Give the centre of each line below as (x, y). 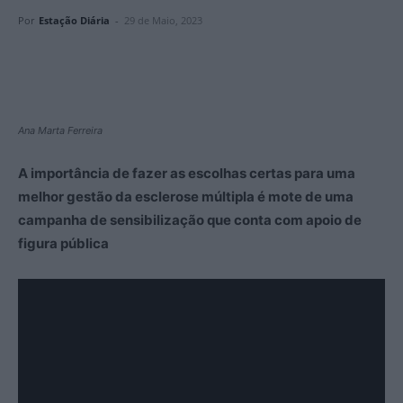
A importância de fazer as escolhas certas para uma (187, 173)
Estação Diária (74, 20)
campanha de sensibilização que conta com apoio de (190, 220)
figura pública (63, 243)
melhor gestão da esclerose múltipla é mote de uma (186, 197)
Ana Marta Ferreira (60, 130)
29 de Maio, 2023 (163, 20)
